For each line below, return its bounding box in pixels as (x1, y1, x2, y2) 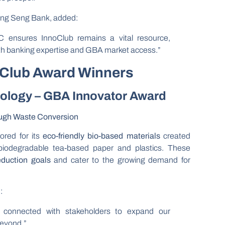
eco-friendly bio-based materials (43, 131, 160, 140)
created (160, 131, 190, 140)
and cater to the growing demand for (50, 155, 190, 164)
